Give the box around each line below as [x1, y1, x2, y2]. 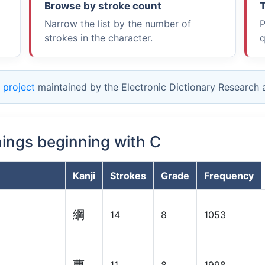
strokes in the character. [44, 32, 153, 44]
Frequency [204, 170, 254, 182]
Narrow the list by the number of [44, 18, 191, 30]
